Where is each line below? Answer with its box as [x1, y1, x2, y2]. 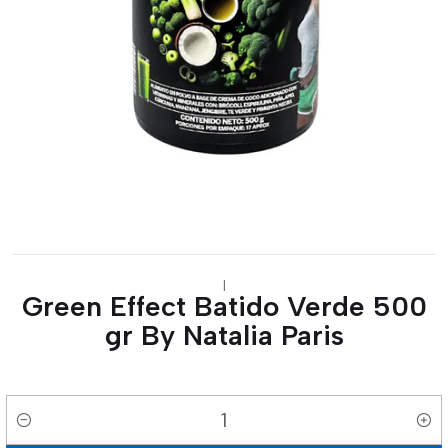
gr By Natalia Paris [104, 318, 344, 352]
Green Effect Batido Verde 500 [21, 289, 427, 323]
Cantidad [6, 422, 68, 441]
